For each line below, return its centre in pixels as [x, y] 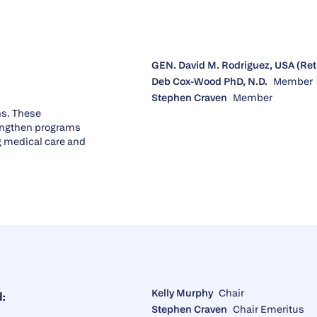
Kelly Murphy [182, 293]
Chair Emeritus [269, 309]
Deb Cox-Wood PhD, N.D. [209, 81]
